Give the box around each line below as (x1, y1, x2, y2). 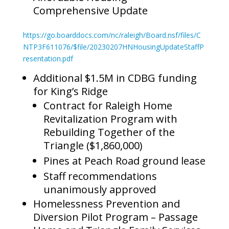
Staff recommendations (43, 169, 157, 184)
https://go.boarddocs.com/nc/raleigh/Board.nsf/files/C (22, 30, 201, 40)
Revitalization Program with (43, 112, 177, 126)
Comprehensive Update (33, 4, 148, 18)
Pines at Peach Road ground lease (43, 154, 205, 168)
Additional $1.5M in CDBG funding (33, 71, 197, 85)
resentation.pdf (22, 54, 73, 64)
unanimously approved (43, 182, 156, 197)
